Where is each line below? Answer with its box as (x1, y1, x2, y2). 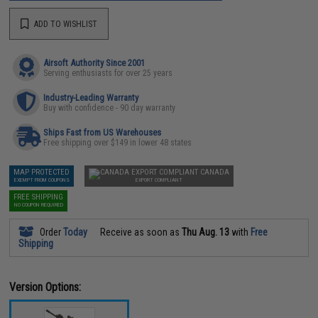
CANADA (200, 168, 230, 177)
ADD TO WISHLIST (32, 18, 98, 29)
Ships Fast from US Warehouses (43, 127, 162, 138)
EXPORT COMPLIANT (136, 177, 183, 184)
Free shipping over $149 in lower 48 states (43, 138, 192, 148)
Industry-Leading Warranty (43, 92, 139, 104)
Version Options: (9, 280, 82, 295)
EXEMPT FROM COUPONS (13, 177, 70, 184)
